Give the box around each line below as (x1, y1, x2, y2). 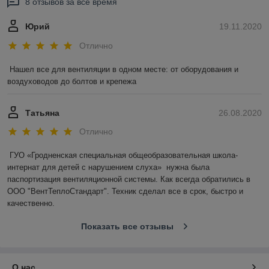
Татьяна (25, 107, 59, 118)
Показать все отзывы (80, 222, 174, 232)
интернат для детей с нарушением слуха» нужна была (7, 163, 210, 172)
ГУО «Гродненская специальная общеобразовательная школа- (10, 151, 238, 160)
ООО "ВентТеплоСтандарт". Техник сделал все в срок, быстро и (7, 187, 243, 196)
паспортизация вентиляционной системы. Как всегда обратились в (7, 175, 250, 184)
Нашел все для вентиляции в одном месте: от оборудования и (10, 64, 238, 74)
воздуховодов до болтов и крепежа (7, 76, 136, 86)
